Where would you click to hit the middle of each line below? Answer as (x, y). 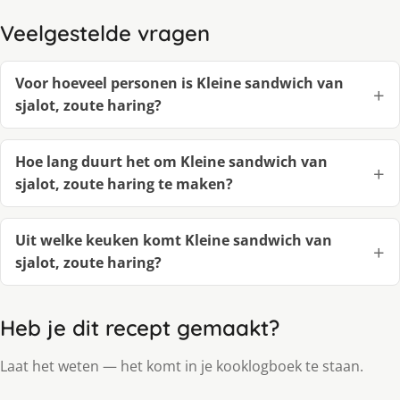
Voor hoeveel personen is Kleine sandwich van (179, 83)
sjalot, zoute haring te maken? (124, 184)
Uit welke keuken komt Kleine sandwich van (174, 241)
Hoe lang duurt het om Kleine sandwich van (171, 162)
